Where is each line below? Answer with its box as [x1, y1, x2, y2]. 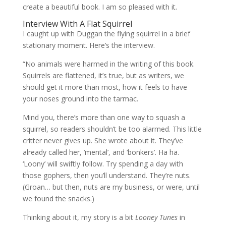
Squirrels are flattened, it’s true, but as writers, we [22, 71, 184, 80]
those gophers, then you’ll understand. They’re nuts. [22, 171, 191, 180]
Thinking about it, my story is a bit [22, 212, 135, 222]
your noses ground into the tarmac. [22, 94, 138, 103]
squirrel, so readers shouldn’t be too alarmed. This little [22, 124, 202, 134]
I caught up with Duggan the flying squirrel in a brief [22, 29, 190, 38]
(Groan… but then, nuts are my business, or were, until [22, 182, 200, 192]
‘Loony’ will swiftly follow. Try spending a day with [22, 159, 183, 168]
